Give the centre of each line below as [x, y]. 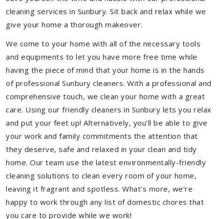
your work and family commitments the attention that [102, 136]
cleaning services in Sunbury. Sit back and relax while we [106, 11]
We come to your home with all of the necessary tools [103, 44]
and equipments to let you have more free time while [102, 57]
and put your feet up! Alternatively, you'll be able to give [107, 123]
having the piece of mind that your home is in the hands [105, 70]
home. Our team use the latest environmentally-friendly [106, 162]
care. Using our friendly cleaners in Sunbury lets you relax [109, 109]
